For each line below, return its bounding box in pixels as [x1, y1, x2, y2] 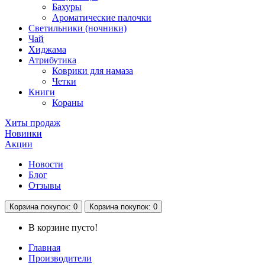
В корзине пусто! [28, 222, 98, 232]
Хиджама [28, 44, 66, 54]
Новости [28, 159, 63, 169]
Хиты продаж [5, 117, 60, 128]
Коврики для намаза [52, 65, 133, 76]
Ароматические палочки [52, 12, 151, 22]
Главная [28, 242, 60, 253]
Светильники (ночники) [28, 22, 127, 33]
